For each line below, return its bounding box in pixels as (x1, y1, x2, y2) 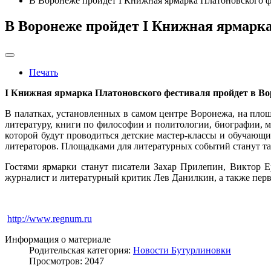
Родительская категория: (29, 244, 133, 255)
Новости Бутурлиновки (133, 244, 231, 255)
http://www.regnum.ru (7, 213, 92, 224)
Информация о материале (5, 233, 111, 244)
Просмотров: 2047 (29, 255, 104, 266)
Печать (29, 67, 58, 77)
